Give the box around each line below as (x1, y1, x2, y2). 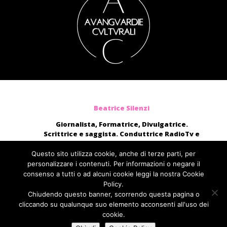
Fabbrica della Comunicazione (68, 193, 175, 203)
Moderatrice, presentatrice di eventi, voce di (41, 148, 202, 158)
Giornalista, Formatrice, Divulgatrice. (55, 119, 188, 129)
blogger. (106, 138, 138, 148)
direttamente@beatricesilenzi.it (63, 174, 180, 183)
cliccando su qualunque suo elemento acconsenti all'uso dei (18, 200, 209, 208)
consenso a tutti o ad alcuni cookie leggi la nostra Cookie (23, 170, 204, 178)
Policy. (103, 180, 124, 188)
